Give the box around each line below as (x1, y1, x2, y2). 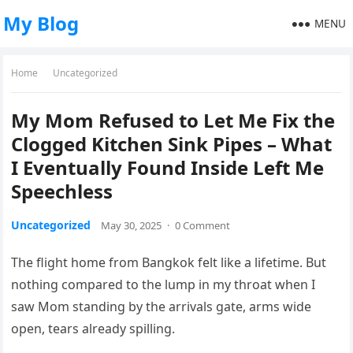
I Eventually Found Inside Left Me (11, 154, 325, 180)
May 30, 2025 (101, 218, 162, 232)
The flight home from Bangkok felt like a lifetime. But (11, 254, 327, 271)
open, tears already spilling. (11, 320, 176, 337)
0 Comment (175, 218, 231, 232)
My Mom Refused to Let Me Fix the (11, 107, 336, 133)
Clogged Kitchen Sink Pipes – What (11, 131, 333, 157)
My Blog (3, 10, 80, 36)
